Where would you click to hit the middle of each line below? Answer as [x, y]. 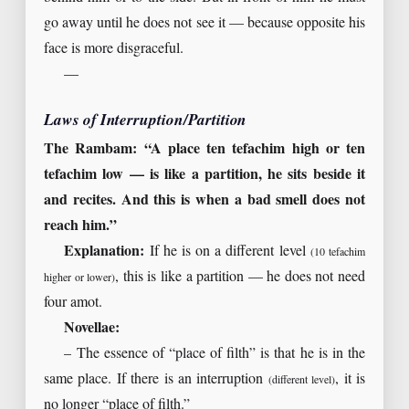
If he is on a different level [227, 251]
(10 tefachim [338, 252]
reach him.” [80, 225]
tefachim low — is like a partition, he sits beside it [204, 174]
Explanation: [105, 251]
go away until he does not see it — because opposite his [204, 23]
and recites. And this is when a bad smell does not [204, 200]
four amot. [73, 302]
